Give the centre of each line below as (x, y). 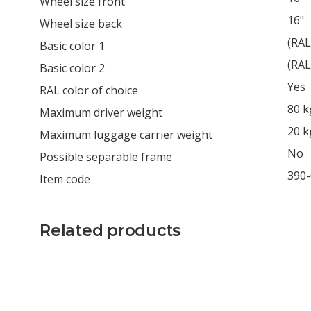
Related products (110, 230)
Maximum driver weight (101, 112)
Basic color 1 (72, 45)
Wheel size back (81, 23)
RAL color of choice (89, 90)
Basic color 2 (72, 68)
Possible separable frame (106, 157)
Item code (65, 179)
